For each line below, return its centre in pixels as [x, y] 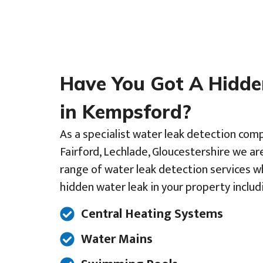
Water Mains [117, 240]
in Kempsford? [126, 112]
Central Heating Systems [152, 214]
